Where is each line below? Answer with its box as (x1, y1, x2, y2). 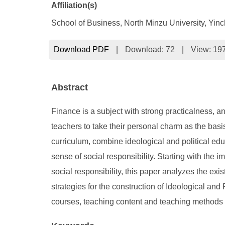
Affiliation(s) (51, 1, 97, 10)
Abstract (51, 82, 88, 92)
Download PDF (54, 45, 109, 54)
